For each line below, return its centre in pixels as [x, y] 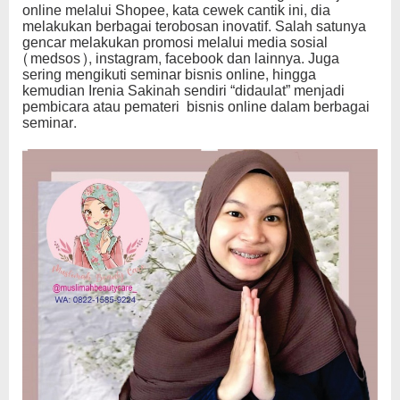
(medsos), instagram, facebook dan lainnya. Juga [181, 59]
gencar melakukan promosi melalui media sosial [175, 43]
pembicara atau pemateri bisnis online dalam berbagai [196, 107]
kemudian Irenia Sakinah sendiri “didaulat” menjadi [183, 91]
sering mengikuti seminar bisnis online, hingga [169, 75]
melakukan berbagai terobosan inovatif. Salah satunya [194, 27]
